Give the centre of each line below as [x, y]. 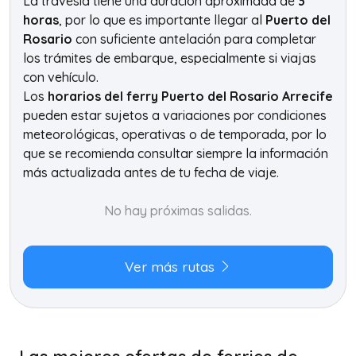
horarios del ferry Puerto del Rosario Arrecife [190, 96]
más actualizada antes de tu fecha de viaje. [151, 172]
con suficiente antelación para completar [194, 39]
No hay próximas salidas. [178, 211]
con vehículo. [61, 77]
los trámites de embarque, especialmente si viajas [170, 58]
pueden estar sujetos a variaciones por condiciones [175, 115]
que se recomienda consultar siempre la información [176, 153]
